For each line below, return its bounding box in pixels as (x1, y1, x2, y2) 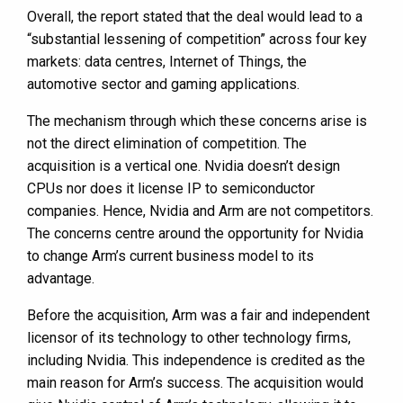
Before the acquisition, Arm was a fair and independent (27, 307, 370, 325)
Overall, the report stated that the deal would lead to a (27, 8, 363, 26)
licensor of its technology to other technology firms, (27, 329, 351, 347)
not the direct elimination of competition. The (27, 135, 307, 153)
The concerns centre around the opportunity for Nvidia (27, 225, 363, 243)
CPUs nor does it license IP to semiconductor (27, 180, 315, 198)
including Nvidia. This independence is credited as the (27, 352, 365, 370)
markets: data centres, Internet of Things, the (27, 53, 307, 71)
